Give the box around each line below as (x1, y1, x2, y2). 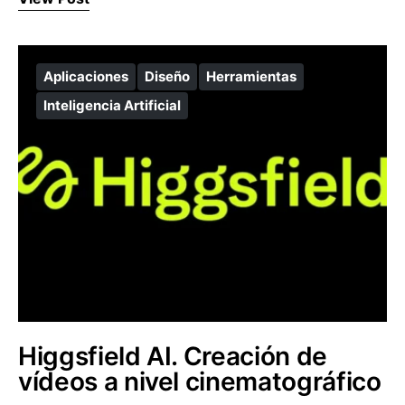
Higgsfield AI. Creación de (18, 341, 327, 372)
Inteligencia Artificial (43, 97, 181, 114)
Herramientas (206, 68, 297, 85)
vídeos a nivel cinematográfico (18, 366, 381, 397)
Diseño (145, 68, 190, 85)
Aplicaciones (43, 68, 128, 85)
